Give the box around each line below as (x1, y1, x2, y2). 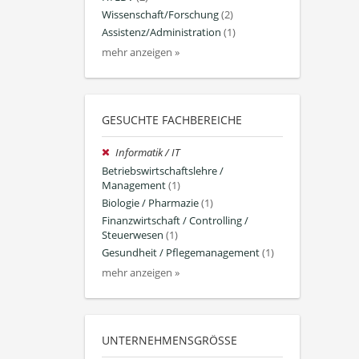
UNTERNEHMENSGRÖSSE (102, 333, 231, 349)
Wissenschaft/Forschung (102, 7, 219, 22)
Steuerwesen (102, 228, 163, 242)
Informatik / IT (115, 146, 180, 160)
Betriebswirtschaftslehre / (102, 163, 224, 178)
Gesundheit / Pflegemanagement (102, 246, 260, 260)
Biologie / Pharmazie (102, 196, 199, 210)
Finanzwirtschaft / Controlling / (102, 213, 248, 228)
